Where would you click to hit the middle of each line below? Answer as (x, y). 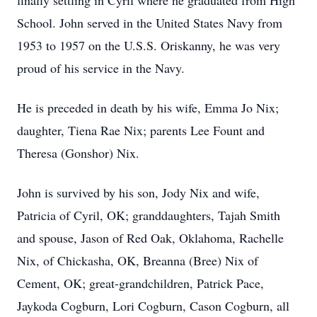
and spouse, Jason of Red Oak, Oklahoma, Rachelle (150, 238)
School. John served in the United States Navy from (150, 23)
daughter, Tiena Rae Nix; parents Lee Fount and (141, 130)
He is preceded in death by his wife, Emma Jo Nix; (148, 108)
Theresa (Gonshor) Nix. (78, 153)
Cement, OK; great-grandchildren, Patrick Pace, (140, 283)
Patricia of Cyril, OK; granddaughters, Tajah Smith (149, 215)
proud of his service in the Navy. (101, 68)
